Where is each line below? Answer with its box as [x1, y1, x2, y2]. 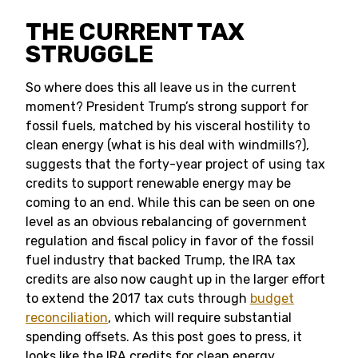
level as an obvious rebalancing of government [26, 214, 307, 229]
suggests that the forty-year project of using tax [26, 157, 325, 172]
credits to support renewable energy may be [26, 176, 291, 191]
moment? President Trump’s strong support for [26, 99, 308, 114]
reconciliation [26, 310, 108, 325]
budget [250, 291, 294, 306]
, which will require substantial [108, 310, 292, 325]
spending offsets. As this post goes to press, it [26, 329, 302, 344]
